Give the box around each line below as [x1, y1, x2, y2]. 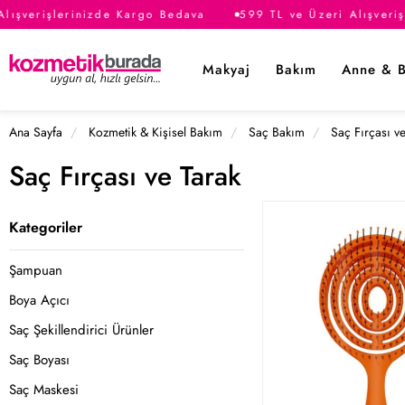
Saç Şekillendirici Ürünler [9, 320, 154, 340]
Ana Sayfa [9, 123, 62, 141]
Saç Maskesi [9, 380, 79, 400]
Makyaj [202, 60, 250, 80]
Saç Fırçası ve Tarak [9, 156, 241, 195]
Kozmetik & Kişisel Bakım [89, 123, 222, 141]
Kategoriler [9, 217, 82, 238]
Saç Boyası [9, 350, 70, 370]
